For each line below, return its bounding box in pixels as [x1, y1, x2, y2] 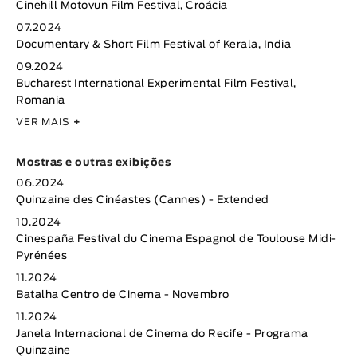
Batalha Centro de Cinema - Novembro [16, 290, 229, 301]
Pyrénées [16, 251, 67, 262]
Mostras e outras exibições [16, 158, 171, 169]
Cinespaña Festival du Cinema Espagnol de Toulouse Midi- [16, 234, 337, 245]
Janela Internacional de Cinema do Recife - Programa [16, 329, 308, 340]
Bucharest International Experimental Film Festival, [16, 79, 296, 90]
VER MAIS [16, 117, 73, 127]
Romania [16, 96, 65, 107]
